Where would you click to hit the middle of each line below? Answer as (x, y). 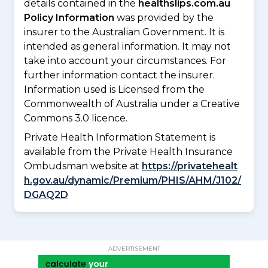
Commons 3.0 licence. (76, 118)
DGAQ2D (46, 195)
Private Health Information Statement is (120, 138)
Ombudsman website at (83, 166)
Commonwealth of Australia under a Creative (132, 104)
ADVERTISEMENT (134, 249)
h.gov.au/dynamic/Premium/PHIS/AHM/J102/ (133, 181)
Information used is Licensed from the (114, 90)
